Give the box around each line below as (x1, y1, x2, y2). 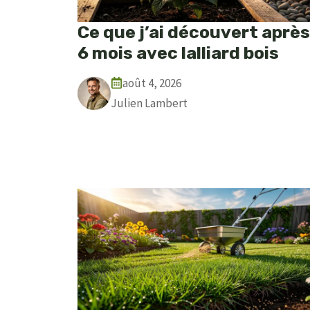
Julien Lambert (111, 95, 188, 111)
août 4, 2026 (122, 75, 181, 91)
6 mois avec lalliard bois (77, 42, 279, 63)
